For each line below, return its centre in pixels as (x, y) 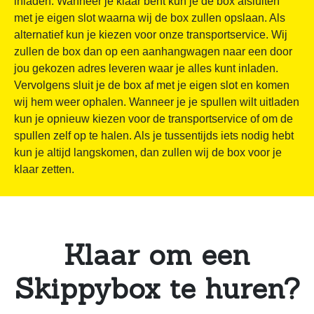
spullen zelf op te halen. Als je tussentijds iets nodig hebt (154, 135)
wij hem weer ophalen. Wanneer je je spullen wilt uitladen (157, 102)
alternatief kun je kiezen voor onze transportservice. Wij (151, 34)
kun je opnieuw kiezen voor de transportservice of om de (153, 118)
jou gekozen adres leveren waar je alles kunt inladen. (146, 68)
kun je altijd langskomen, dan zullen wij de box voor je (148, 152)
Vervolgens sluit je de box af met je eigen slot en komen (152, 85)
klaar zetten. (44, 169)
